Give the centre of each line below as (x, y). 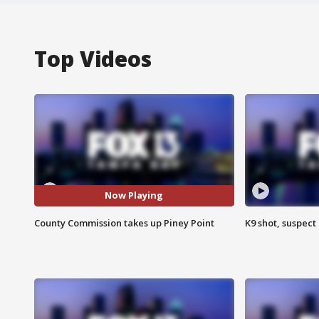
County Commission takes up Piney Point (124, 223)
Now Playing (134, 195)
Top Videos (93, 58)
